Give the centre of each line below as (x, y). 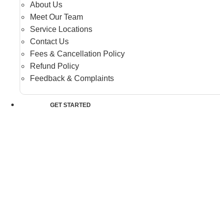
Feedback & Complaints (72, 78)
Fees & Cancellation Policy (77, 54)
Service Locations (61, 29)
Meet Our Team (56, 17)
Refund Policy (55, 66)
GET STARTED (70, 105)
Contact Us (49, 41)
